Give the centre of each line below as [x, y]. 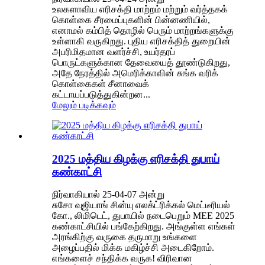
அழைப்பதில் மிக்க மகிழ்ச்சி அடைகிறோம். [133, 248]
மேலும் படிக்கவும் [84, 105]
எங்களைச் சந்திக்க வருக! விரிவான [122, 258]
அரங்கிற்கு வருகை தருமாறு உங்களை [125, 237]
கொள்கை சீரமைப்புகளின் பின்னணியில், [131, 20]
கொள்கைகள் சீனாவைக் [101, 83]
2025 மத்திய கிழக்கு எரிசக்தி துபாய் [136, 159]
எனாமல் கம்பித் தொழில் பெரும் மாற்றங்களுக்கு [143, 30]
